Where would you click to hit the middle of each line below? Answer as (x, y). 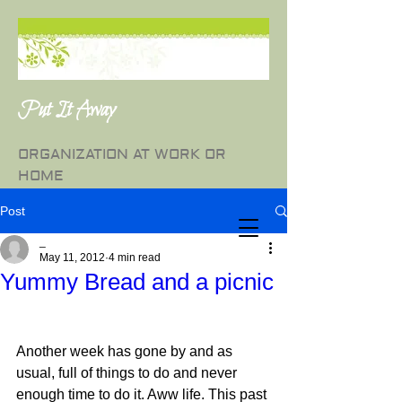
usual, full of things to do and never (128, 373)
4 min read (135, 258)
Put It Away (67, 111)
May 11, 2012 (72, 258)
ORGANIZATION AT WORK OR (122, 154)
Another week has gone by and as (126, 351)
